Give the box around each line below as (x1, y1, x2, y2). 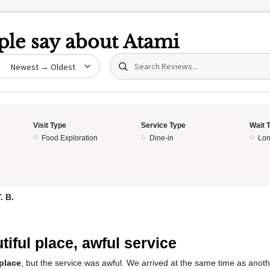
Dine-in (149, 134, 174, 142)
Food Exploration (41, 134, 98, 142)
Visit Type (33, 121, 66, 130)
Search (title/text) (109, 54, 193, 65)
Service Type (141, 121, 186, 130)
